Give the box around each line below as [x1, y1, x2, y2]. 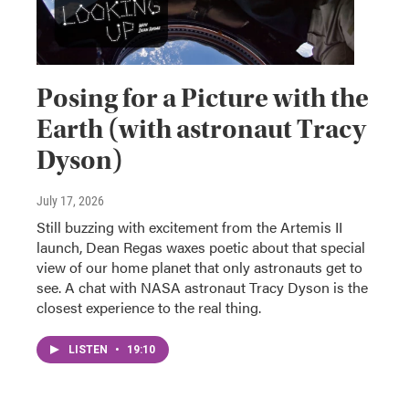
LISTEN [68, 342, 110, 356]
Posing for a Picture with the [37, 81, 369, 114]
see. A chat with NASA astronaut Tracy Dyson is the [37, 276, 368, 298]
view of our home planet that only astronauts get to [37, 256, 362, 278]
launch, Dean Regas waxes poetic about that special [37, 236, 365, 257]
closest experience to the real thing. [37, 296, 261, 318]
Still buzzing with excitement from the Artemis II [37, 215, 342, 237]
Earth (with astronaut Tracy [37, 112, 366, 145]
